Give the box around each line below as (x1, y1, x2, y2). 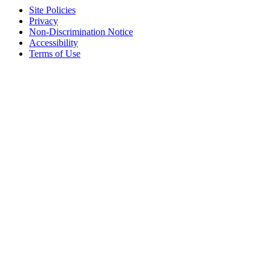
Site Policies (29, 5, 76, 16)
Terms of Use (29, 48, 80, 59)
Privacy (29, 16, 58, 27)
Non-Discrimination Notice (29, 27, 133, 38)
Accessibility (29, 38, 78, 48)
